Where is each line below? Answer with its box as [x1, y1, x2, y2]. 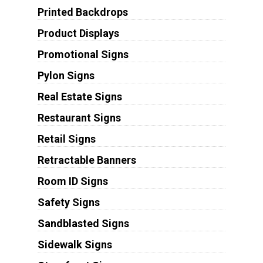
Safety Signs [37, 195, 100, 208]
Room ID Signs [37, 174, 108, 187]
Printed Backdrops [37, 5, 128, 18]
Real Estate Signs [37, 90, 122, 103]
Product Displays [37, 26, 119, 39]
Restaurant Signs [37, 111, 121, 124]
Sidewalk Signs [37, 238, 112, 251]
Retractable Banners [37, 153, 136, 166]
